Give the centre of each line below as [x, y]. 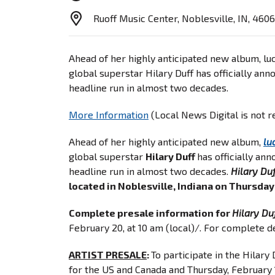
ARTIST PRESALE [108, 254]
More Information [109, 114]
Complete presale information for [150, 213]
